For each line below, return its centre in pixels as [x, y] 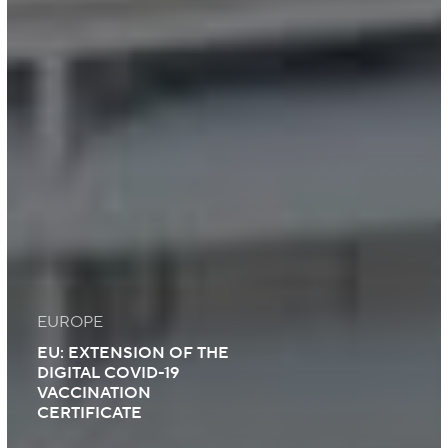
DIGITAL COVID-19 [107, 372]
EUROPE [69, 321]
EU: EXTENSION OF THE [132, 352]
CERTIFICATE [89, 412]
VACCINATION [93, 392]
